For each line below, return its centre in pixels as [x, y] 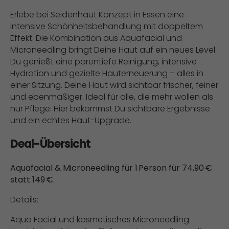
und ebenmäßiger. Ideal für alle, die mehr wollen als [112, 97]
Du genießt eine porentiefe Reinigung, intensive [104, 62]
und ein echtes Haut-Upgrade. [71, 120]
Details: [24, 200]
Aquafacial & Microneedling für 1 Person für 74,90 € [111, 168]
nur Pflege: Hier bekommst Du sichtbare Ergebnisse [110, 109]
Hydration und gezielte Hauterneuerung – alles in [107, 73]
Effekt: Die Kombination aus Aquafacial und [96, 38]
